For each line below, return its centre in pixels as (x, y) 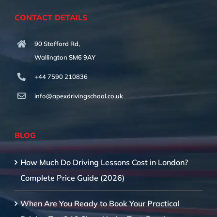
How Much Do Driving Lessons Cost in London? (104, 163)
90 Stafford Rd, (57, 43)
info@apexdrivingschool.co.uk (78, 96)
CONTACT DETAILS (51, 17)
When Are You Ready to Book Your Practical (100, 204)
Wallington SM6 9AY (65, 57)
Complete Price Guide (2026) (72, 178)
